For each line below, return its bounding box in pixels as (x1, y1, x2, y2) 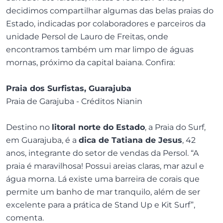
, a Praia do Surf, (145, 122, 206, 132)
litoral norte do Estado (52, 122, 145, 132)
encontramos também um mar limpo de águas (6, 45, 194, 54)
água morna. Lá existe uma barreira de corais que (6, 174, 200, 184)
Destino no (6, 122, 52, 132)
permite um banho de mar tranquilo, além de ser (6, 187, 200, 197)
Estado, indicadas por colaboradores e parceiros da (6, 19, 206, 28)
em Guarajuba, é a (6, 135, 79, 145)
